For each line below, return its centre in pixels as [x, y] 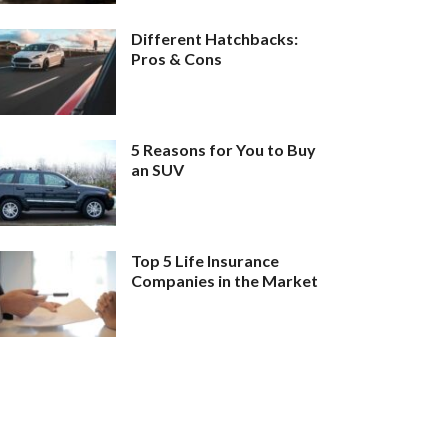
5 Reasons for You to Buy [224, 150]
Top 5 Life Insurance [205, 261]
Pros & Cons [177, 58]
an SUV [158, 170]
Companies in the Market [225, 281]
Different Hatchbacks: [215, 38]
